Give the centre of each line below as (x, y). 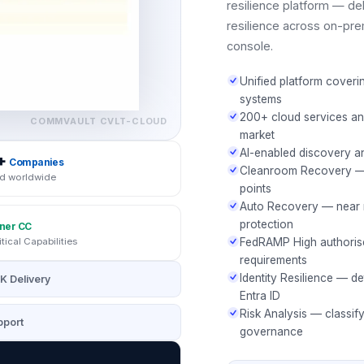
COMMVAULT (63, 121)
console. (250, 46)
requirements (274, 260)
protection (267, 224)
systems (261, 99)
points (256, 188)
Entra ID (260, 296)
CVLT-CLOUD (134, 121)
